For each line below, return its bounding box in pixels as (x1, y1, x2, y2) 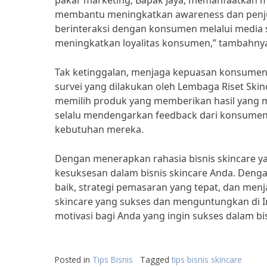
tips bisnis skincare (172, 254, 242, 265)
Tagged (140, 254, 172, 265)
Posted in (55, 254, 92, 265)
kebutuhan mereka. (55, 123, 144, 136)
